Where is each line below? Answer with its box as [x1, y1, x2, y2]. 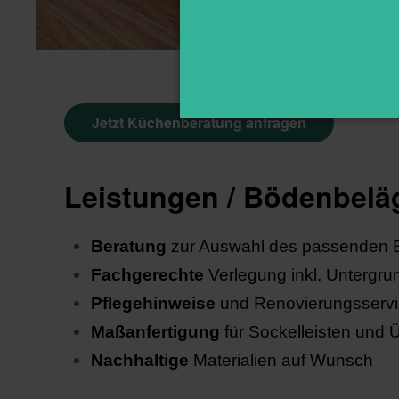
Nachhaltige [91, 351, 189, 370]
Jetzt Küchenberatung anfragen [92, 112, 306, 133]
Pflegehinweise [91, 294, 216, 313]
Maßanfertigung [91, 322, 220, 341]
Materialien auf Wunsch [189, 351, 373, 370]
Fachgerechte [91, 265, 204, 284]
